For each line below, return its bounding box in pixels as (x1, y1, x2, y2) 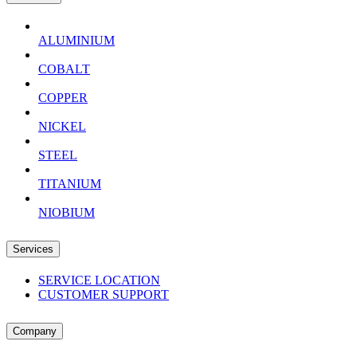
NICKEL (38, 120, 86, 134)
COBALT (38, 62, 90, 76)
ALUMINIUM (38, 33, 115, 48)
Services (13, 243, 53, 256)
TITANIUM (38, 177, 101, 191)
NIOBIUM (38, 206, 95, 220)
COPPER (38, 91, 88, 105)
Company (13, 325, 57, 338)
